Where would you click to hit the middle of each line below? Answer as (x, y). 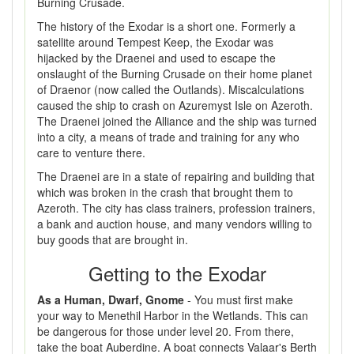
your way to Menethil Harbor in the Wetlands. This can (173, 315)
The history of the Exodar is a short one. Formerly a (166, 26)
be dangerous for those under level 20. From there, (166, 331)
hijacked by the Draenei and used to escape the (156, 58)
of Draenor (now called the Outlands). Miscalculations (171, 89)
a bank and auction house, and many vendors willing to (175, 224)
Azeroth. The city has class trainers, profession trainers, (176, 208)
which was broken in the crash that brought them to (165, 192)
